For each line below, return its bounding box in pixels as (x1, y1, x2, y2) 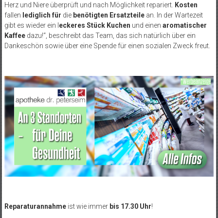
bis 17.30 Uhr (109, 202, 151, 211)
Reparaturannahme (4, 202, 66, 211)
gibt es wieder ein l (4, 21, 59, 29)
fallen (4, 11, 21, 19)
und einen (130, 21, 161, 29)
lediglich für (20, 11, 61, 19)
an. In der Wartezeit (144, 11, 203, 19)
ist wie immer (66, 202, 109, 211)
